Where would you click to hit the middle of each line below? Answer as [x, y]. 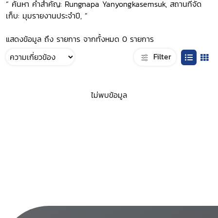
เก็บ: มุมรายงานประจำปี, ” [47, 16]
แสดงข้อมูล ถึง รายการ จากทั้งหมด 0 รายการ [80, 39]
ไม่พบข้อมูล [109, 95]
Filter [161, 56]
